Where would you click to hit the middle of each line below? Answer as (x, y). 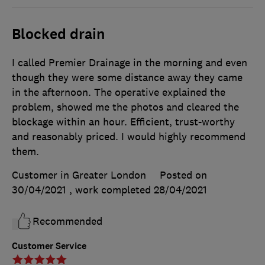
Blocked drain (58, 35)
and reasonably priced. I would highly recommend (129, 137)
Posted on (183, 175)
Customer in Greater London (79, 175)
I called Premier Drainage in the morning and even (130, 63)
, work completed (112, 190)
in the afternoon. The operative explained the (119, 93)
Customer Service (49, 246)
